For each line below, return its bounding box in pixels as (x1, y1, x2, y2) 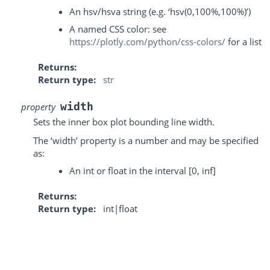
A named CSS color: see (69, 22, 166, 35)
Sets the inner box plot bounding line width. (33, 115, 215, 128)
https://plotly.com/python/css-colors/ (69, 35, 225, 48)
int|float (103, 202, 137, 215)
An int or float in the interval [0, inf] (69, 165, 216, 177)
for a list (225, 35, 262, 48)
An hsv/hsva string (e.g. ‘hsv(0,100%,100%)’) (69, 5, 251, 17)
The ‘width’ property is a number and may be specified (33, 134, 259, 146)
